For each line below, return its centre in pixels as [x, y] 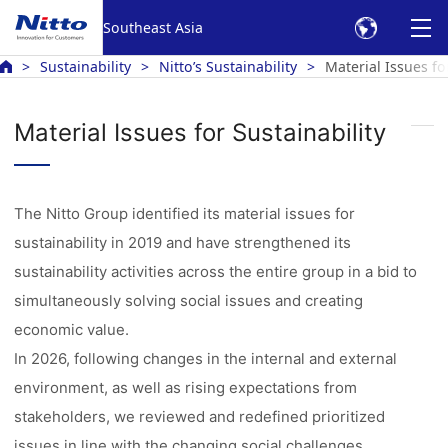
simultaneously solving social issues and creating [189, 300]
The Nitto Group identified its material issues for [185, 213]
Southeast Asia [153, 27]
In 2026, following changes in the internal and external [206, 358]
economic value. [72, 329]
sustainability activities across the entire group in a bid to [216, 271]
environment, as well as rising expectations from [186, 387]
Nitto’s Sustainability [228, 66]
